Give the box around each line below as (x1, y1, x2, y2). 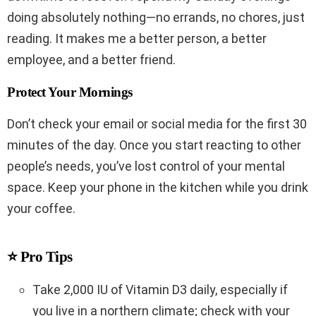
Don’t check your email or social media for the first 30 (7, 116, 307, 132)
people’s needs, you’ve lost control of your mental (7, 159, 285, 174)
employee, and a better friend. (7, 52, 176, 68)
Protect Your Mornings (7, 85, 133, 100)
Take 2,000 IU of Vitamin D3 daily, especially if (32, 282, 288, 298)
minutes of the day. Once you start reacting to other (7, 138, 301, 153)
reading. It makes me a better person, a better (7, 31, 267, 47)
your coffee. (7, 201, 75, 217)
